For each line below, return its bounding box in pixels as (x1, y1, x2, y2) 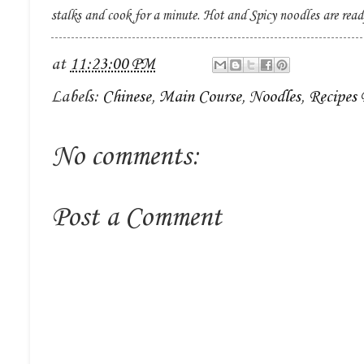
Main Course (159, 88, 241, 108)
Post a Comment (51, 202, 222, 235)
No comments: (51, 141, 200, 174)
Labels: (51, 88, 102, 108)
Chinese (102, 88, 151, 108)
